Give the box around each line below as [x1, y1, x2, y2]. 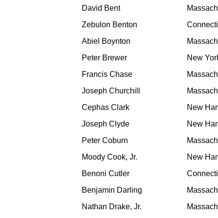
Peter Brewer [82, 54, 127, 62]
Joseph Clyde [82, 120, 129, 128]
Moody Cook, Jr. [82, 153, 137, 162]
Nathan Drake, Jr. [82, 202, 142, 211]
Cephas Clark [82, 103, 129, 112]
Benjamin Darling [82, 186, 142, 195]
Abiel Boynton [82, 37, 130, 46]
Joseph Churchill [82, 87, 140, 95]
